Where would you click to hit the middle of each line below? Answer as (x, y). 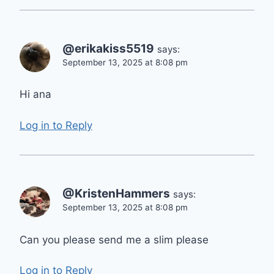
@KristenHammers (116, 193)
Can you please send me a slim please (114, 239)
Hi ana (35, 94)
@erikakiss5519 (108, 48)
